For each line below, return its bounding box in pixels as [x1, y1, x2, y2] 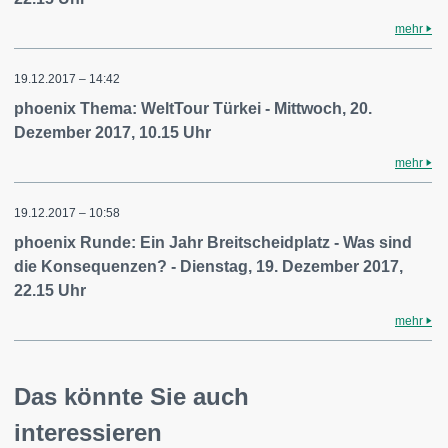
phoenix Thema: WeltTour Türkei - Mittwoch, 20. [14, 100, 372, 117]
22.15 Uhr [14, 282, 86, 299]
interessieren [14, 419, 162, 446]
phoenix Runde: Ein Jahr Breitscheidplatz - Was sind [14, 234, 412, 251]
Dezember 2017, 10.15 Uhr [14, 124, 211, 141]
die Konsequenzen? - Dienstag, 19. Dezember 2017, [14, 258, 403, 275]
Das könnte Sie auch [14, 383, 249, 410]
